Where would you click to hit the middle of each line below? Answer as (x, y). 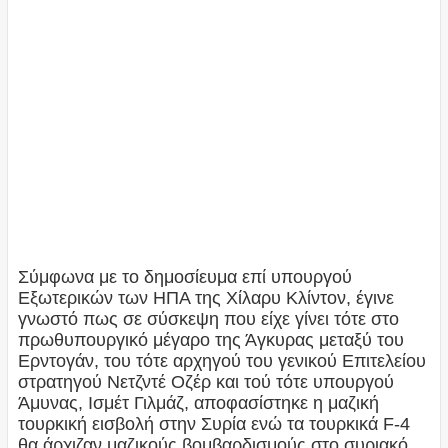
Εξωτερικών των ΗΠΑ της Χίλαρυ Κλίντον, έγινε (205, 298)
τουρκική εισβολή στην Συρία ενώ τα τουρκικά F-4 (213, 424)
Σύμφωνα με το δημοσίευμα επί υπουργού (184, 277)
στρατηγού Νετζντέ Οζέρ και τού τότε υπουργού (205, 382)
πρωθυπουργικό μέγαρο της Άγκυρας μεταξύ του (210, 340)
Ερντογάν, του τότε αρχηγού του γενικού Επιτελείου (221, 361)
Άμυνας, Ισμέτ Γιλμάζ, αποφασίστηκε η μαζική (198, 403)
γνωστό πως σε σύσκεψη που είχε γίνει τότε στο (208, 319)
